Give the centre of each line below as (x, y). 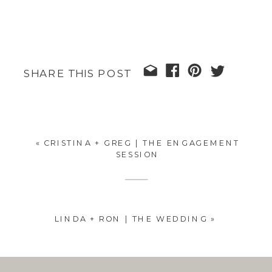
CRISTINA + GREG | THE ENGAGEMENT (142, 143)
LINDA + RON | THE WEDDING (131, 219)
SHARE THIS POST (77, 73)
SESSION (138, 154)
